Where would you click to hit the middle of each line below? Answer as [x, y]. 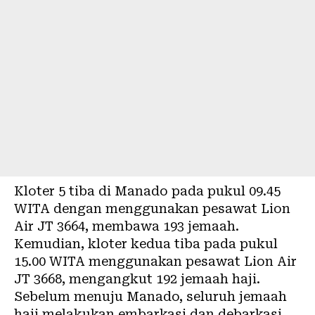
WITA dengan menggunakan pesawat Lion [152, 208]
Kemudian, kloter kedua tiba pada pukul [146, 244]
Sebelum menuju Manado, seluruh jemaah [150, 296]
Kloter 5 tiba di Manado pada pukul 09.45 [147, 191]
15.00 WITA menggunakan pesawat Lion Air [155, 261]
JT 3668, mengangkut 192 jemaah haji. [137, 279]
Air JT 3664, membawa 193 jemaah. [127, 226]
